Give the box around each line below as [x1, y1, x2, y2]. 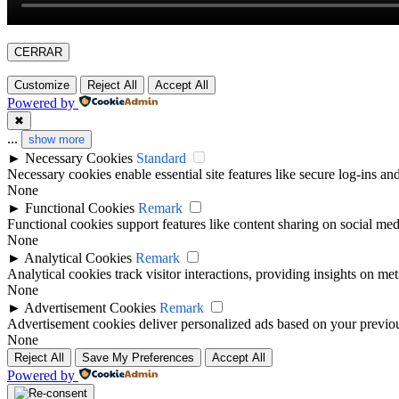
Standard [136, 151, 186, 167]
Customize [14, 78, 69, 93]
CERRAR [14, 45, 62, 60]
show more [28, 133, 85, 147]
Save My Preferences [82, 351, 194, 365]
